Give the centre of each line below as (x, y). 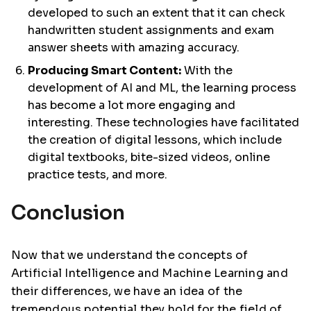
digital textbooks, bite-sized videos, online (149, 157)
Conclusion (68, 212)
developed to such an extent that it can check (157, 12)
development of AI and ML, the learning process (162, 87)
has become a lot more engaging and (132, 105)
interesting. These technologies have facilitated (163, 122)
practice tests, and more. (98, 174)
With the (207, 70)
